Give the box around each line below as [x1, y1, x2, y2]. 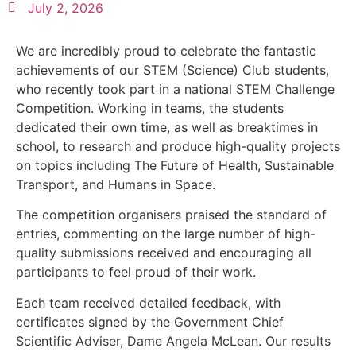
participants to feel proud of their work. [16, 264, 256, 281]
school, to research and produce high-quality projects [16, 138, 340, 155]
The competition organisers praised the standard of [16, 207, 327, 223]
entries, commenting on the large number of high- [16, 226, 315, 242]
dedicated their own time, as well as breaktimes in [16, 119, 318, 136]
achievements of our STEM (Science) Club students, [16, 62, 329, 79]
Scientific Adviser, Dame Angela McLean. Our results [16, 332, 331, 349]
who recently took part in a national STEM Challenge [16, 81, 335, 98]
